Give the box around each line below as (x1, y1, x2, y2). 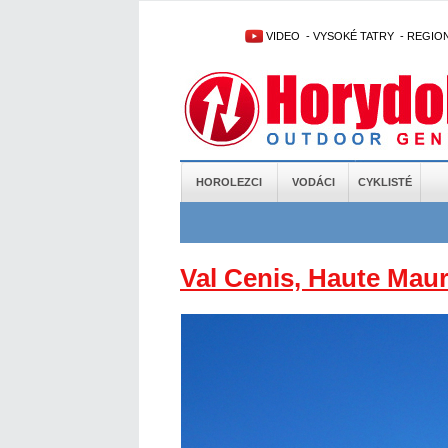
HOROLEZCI (195, 176, 262, 188)
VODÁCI (291, 176, 335, 188)
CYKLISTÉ (357, 176, 412, 188)
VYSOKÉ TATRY (313, 30, 394, 42)
